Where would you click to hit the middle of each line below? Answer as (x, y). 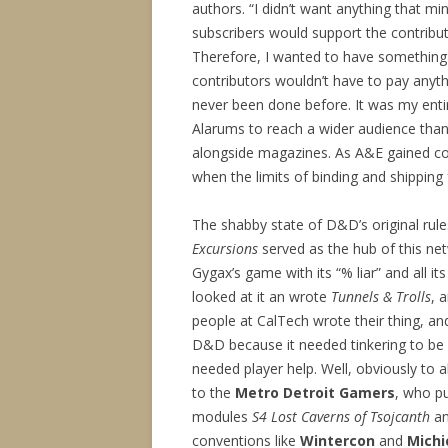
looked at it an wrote (261, 296)
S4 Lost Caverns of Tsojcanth (341, 416)
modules (222, 416)
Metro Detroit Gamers (315, 392)
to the (213, 392)
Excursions (225, 248)
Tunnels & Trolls (381, 296)
